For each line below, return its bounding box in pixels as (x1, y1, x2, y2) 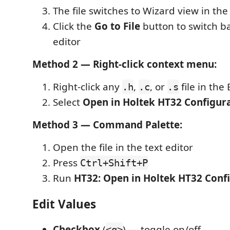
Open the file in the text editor (53, 141, 193, 154)
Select (53, 95, 83, 109)
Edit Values (32, 196, 96, 212)
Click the (53, 20, 94, 33)
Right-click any (53, 80, 122, 93)
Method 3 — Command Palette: (32, 118, 182, 131)
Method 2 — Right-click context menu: (32, 57, 217, 71)
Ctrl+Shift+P (80, 157, 148, 168)
